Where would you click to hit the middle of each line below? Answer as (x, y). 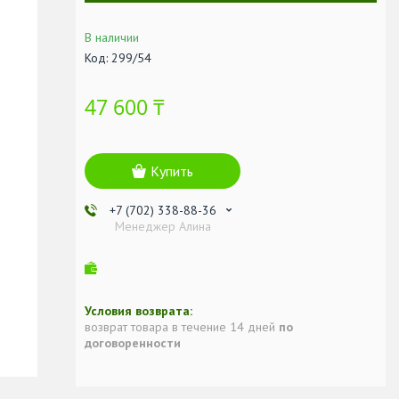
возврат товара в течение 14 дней (182, 326)
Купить (172, 171)
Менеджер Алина (163, 226)
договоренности (133, 342)
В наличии (112, 37)
